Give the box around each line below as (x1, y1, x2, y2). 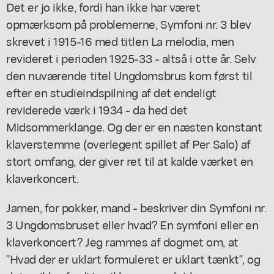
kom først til (186, 66, 253, 83)
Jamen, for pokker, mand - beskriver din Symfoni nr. (6, 198, 267, 215)
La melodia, (150, 32, 209, 49)
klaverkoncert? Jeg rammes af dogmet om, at (6, 232, 239, 250)
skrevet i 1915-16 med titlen (6, 32, 151, 49)
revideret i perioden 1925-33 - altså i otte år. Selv (6, 49, 256, 66)
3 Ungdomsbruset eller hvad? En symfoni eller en (6, 215, 259, 232)
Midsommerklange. (6, 117, 105, 135)
